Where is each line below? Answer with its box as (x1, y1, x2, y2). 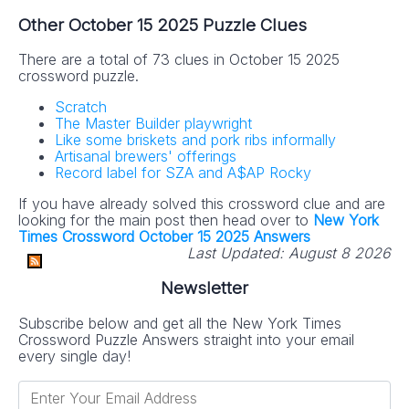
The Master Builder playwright (55, 114, 252, 133)
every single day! (18, 346, 131, 365)
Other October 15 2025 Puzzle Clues (18, 14, 307, 36)
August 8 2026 (288, 244, 391, 263)
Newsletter (161, 277, 248, 299)
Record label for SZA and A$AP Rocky (55, 163, 311, 183)
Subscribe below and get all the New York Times (18, 313, 341, 332)
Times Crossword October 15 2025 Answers (18, 227, 310, 246)
